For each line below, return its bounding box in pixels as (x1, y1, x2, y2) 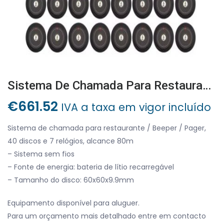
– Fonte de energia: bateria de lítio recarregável (7, 161, 174, 172)
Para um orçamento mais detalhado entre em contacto (7, 210, 206, 221)
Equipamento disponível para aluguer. (7, 197, 139, 208)
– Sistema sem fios (7, 148, 74, 159)
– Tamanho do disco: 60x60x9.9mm (7, 174, 134, 185)
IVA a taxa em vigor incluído (61, 99, 211, 114)
